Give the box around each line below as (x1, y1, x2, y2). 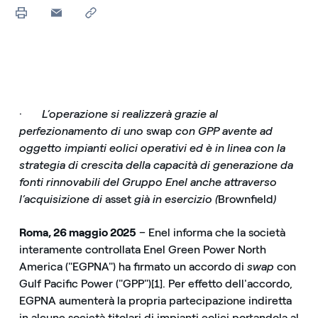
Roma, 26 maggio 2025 (18, 226, 137, 240)
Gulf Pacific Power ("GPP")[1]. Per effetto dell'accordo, (18, 277, 292, 291)
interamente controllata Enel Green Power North (18, 243, 266, 257)
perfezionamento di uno (18, 124, 146, 138)
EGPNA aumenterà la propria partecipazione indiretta (18, 294, 292, 308)
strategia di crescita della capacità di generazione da (18, 158, 293, 172)
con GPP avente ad (172, 124, 273, 138)
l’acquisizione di (18, 192, 105, 206)
